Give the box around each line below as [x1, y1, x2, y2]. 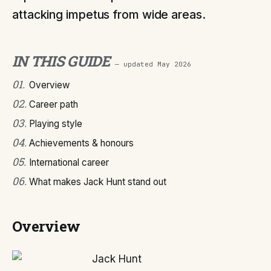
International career [29, 157, 109, 168]
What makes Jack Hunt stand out [29, 176, 166, 188]
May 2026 [157, 60, 191, 68]
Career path [29, 99, 78, 110]
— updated [114, 60, 157, 68]
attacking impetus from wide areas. [12, 7, 206, 22]
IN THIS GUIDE [12, 51, 110, 71]
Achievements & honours [29, 137, 134, 149]
